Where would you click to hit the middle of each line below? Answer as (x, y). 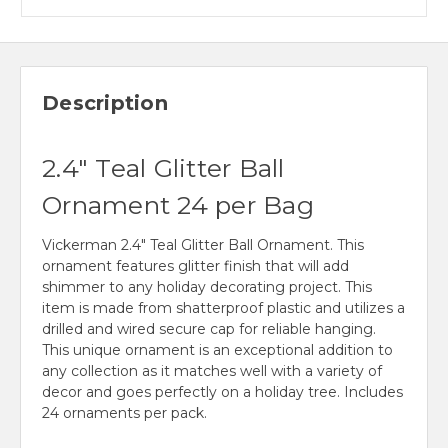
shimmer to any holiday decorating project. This (207, 287)
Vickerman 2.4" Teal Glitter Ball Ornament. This (203, 245)
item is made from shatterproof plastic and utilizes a (223, 308)
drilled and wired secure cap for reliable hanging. (209, 329)
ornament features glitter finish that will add (195, 266)
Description (105, 103)
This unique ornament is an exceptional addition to (217, 350)
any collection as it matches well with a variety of (212, 371)
